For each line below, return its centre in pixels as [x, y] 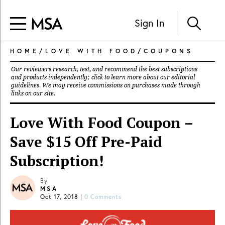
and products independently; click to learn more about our [91, 77]
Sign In [149, 23]
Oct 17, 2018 [59, 197]
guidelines [25, 85]
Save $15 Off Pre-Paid [86, 142]
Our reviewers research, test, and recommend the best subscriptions [104, 69]
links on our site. [33, 93]
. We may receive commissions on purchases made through [120, 85]
